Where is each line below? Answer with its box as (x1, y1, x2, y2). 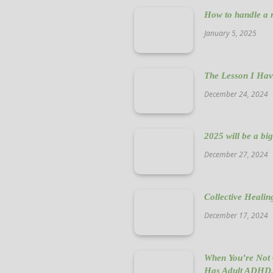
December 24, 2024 (204, 88, 268, 99)
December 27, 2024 (204, 149, 268, 160)
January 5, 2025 (204, 28, 257, 39)
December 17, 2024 (204, 210, 268, 221)
